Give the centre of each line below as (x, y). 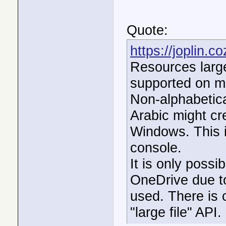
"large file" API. (176, 212)
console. (156, 148)
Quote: (147, 30)
